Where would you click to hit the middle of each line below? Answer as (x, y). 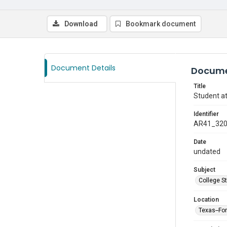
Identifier (206, 114)
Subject (204, 170)
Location (206, 200)
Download (81, 24)
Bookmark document (161, 24)
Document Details (83, 68)
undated (207, 152)
